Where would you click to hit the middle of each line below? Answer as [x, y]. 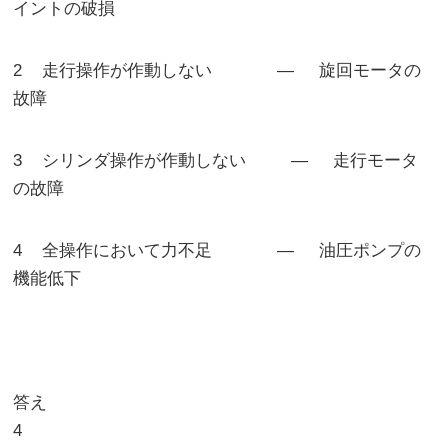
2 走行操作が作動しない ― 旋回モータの [217, 71]
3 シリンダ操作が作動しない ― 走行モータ [216, 161]
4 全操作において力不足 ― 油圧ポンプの [217, 251]
